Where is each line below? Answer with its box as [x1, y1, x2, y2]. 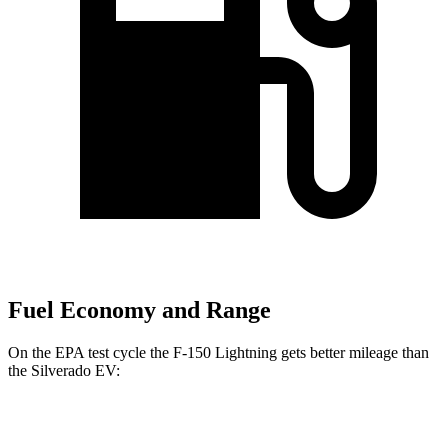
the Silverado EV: [8, 361, 120, 379]
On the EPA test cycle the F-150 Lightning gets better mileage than [8, 343, 429, 361]
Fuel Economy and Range [8, 297, 271, 324]
